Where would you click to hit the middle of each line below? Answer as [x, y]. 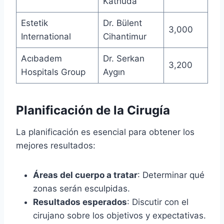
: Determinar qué [171, 175]
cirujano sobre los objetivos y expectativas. [119, 216]
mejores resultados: [56, 146]
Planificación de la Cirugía [93, 110]
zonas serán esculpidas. [81, 189]
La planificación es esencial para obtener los [105, 132]
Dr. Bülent [122, 23]
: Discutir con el [158, 202]
